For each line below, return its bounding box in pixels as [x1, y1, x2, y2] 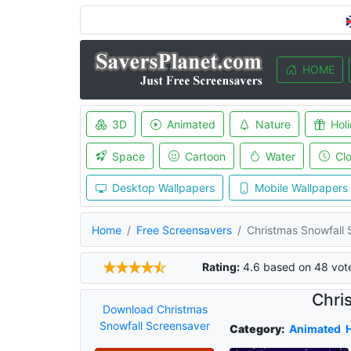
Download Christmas [102, 302, 208, 317]
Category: [229, 322, 284, 336]
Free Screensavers [136, 223, 232, 237]
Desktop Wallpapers [111, 181, 215, 194]
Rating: [201, 260, 240, 274]
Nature [255, 118, 291, 131]
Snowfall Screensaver [100, 319, 211, 333]
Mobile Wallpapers [254, 181, 348, 194]
